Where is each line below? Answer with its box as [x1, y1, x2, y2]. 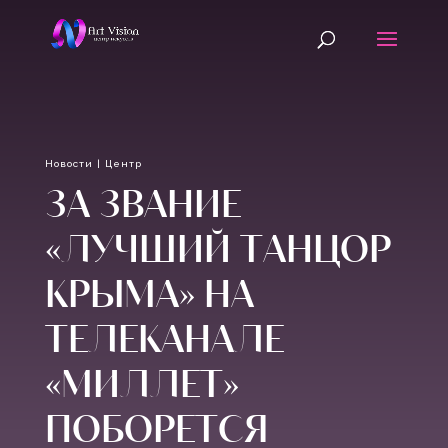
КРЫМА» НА [44, 270, 254, 315]
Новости [44, 158, 93, 169]
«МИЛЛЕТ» [44, 360, 239, 405]
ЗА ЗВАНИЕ [44, 180, 241, 225]
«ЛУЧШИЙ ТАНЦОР [44, 225, 391, 270]
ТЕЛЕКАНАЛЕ [44, 315, 284, 360]
